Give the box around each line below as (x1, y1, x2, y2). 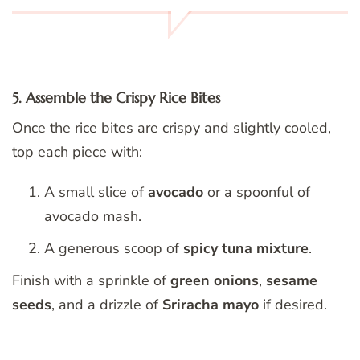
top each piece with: (12, 142, 142, 162)
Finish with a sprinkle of (12, 271, 170, 291)
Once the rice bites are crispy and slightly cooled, (12, 118, 331, 138)
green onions (170, 271, 259, 291)
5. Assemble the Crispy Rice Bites (12, 88, 220, 108)
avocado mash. (44, 207, 141, 227)
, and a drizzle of (51, 295, 162, 315)
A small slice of (44, 182, 148, 202)
